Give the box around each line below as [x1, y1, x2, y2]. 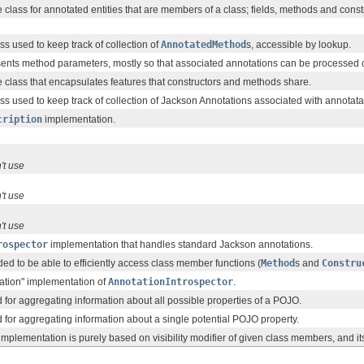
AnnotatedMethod [161, 39, 246, 51]
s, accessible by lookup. [246, 39, 351, 51]
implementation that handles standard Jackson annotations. [48, 239, 313, 251]
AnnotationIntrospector [108, 276, 233, 288]
